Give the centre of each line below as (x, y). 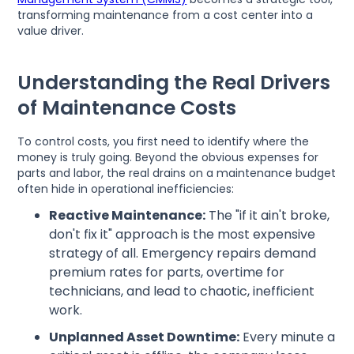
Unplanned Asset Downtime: (145, 337)
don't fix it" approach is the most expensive (183, 234)
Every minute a (288, 337)
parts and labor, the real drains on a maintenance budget (177, 173)
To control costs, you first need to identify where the (164, 141)
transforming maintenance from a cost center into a (166, 15)
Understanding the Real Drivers (174, 82)
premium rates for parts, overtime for (167, 272)
